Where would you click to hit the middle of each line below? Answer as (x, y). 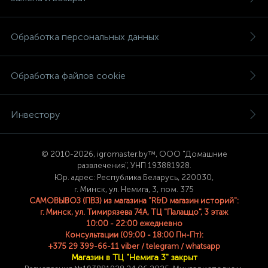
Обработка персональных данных (85, 37)
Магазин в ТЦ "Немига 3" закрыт (134, 258)
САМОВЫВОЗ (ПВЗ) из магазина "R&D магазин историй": (134, 200)
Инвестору (35, 115)
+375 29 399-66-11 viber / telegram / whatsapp (134, 246)
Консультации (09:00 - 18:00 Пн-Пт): (134, 234)
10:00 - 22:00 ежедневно (134, 223)
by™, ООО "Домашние (183, 154)
